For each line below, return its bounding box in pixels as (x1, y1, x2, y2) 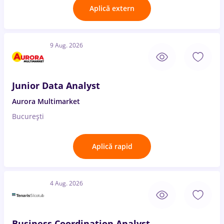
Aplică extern (89, 3, 134, 13)
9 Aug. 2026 (50, 41, 83, 49)
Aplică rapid (91, 141, 132, 151)
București (12, 111, 44, 121)
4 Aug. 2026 (50, 179, 83, 187)
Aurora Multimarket (12, 96, 80, 106)
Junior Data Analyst (12, 79, 100, 91)
